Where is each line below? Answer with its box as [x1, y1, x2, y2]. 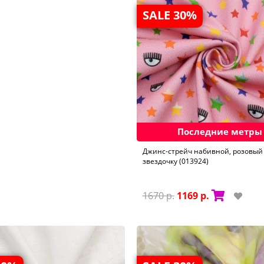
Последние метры [177, 126, 263, 138]
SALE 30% [142, 6, 197, 23]
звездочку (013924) [142, 156, 209, 167]
